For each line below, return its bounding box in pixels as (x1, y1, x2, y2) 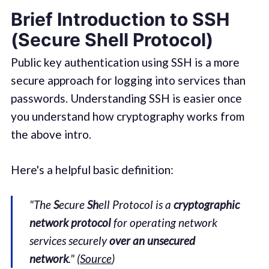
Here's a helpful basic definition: (10, 162, 174, 177)
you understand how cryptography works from (10, 109, 244, 124)
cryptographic (174, 198, 240, 212)
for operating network (111, 216, 218, 230)
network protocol (29, 216, 112, 230)
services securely (29, 234, 110, 248)
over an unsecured (109, 234, 196, 248)
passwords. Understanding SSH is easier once (10, 91, 242, 106)
